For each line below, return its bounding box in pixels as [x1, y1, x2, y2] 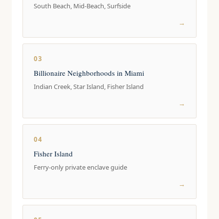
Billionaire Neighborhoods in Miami [34, 68, 145, 78]
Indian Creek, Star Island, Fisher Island [34, 82, 144, 91]
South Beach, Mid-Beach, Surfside [34, 1, 131, 10]
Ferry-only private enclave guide [34, 163, 128, 172]
